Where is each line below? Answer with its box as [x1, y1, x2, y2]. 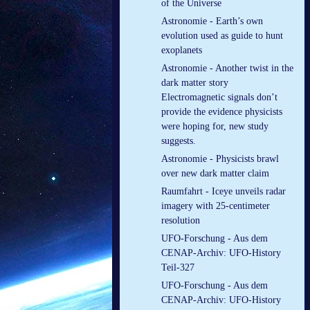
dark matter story [161, 77, 228, 89]
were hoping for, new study [161, 121, 268, 132]
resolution [161, 215, 200, 226]
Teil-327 [161, 262, 194, 273]
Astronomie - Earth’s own [161, 16, 263, 27]
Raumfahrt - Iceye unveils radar [161, 186, 286, 197]
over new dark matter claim [161, 168, 269, 179]
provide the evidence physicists [161, 107, 282, 118]
